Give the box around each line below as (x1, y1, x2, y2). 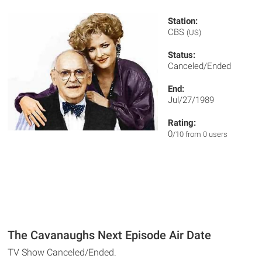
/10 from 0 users (173, 130, 228, 139)
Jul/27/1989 (168, 95, 215, 105)
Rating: (168, 118, 196, 128)
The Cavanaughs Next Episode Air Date (8, 228, 212, 242)
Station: (168, 16, 198, 26)
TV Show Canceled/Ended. (8, 247, 117, 258)
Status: (168, 50, 196, 60)
